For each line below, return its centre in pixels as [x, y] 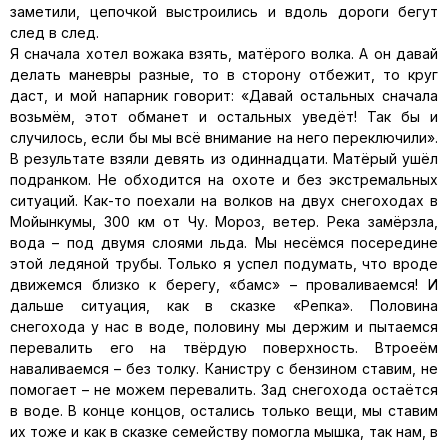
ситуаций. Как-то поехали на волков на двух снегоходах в [224, 200]
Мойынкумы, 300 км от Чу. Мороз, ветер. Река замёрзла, [224, 221]
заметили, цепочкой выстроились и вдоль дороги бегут [224, 11]
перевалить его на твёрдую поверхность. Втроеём [224, 347]
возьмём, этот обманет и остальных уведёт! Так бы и [224, 116]
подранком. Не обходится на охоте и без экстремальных [224, 179]
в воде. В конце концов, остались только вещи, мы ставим [224, 410]
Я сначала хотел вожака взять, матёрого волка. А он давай [224, 53]
